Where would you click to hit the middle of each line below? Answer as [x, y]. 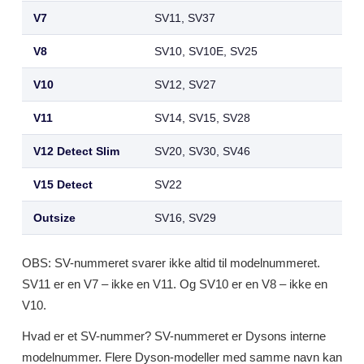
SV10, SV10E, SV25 [206, 51]
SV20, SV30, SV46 [202, 151]
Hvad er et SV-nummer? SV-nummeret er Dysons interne [174, 336]
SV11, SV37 [185, 18]
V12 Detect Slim [76, 151]
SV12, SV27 [185, 84]
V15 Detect [63, 184]
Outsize [54, 218]
